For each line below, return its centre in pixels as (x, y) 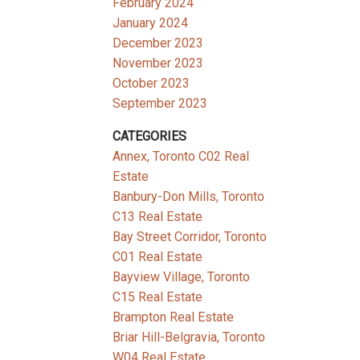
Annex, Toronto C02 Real (181, 157)
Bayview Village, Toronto (182, 277)
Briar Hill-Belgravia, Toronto (189, 337)
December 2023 (158, 43)
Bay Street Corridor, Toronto (190, 237)
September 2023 (160, 104)
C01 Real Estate (158, 257)
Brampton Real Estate (174, 317)
